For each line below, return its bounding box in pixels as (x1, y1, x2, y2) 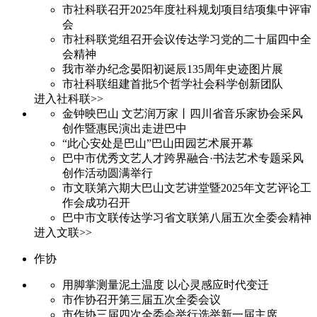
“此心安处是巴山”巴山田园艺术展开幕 (62, 137, 253, 149)
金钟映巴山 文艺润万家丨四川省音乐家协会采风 (62, 107, 303, 120)
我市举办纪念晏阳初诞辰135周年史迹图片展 (62, 62, 283, 75)
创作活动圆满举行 (62, 166, 153, 179)
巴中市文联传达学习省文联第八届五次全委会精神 (62, 211, 311, 224)
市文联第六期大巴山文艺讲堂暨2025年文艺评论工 (62, 181, 311, 194)
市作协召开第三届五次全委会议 (62, 293, 221, 306)
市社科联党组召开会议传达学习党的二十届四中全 (62, 33, 311, 45)
